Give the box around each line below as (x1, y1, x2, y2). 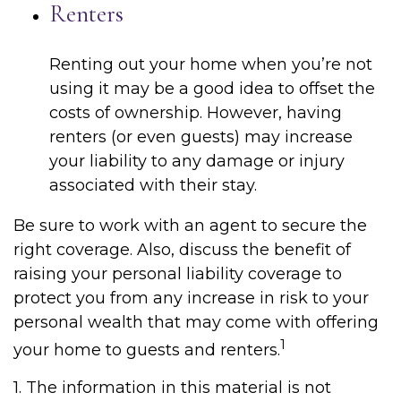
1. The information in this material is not (13, 378, 331, 397)
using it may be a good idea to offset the (49, 79, 375, 98)
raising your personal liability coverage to (13, 264, 342, 284)
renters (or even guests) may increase (49, 127, 353, 147)
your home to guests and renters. (13, 340, 280, 360)
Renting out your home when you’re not (49, 55, 372, 74)
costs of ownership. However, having (49, 103, 342, 123)
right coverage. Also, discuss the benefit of (13, 240, 351, 260)
